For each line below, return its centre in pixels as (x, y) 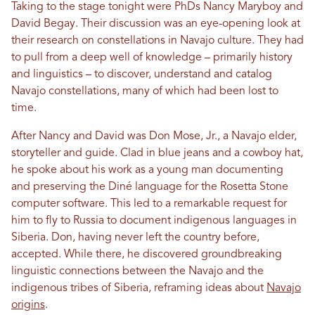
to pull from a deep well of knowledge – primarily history (152, 58)
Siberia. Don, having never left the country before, (135, 238)
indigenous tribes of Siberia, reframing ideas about (139, 289)
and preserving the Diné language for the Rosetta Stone (150, 187)
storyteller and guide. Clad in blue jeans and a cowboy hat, (157, 154)
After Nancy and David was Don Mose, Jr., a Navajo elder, (154, 137)
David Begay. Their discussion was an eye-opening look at (156, 24)
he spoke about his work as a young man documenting (147, 171)
